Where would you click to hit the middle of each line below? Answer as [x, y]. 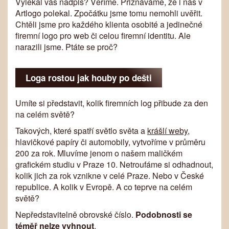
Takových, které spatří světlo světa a [81, 131]
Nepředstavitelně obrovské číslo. [75, 214]
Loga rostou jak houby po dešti [89, 78]
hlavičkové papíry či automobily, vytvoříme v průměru [110, 142]
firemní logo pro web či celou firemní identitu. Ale [103, 36]
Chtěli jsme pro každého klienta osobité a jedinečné [109, 24]
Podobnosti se [164, 214]
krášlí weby [167, 131]
